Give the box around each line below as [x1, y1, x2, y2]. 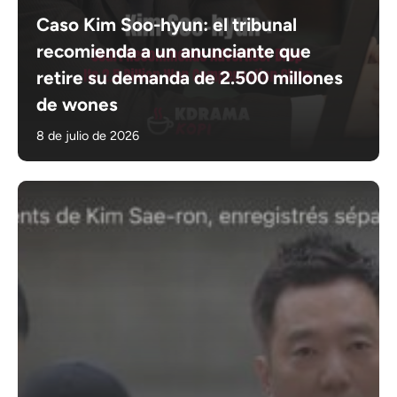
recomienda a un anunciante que [36, 40, 312, 63]
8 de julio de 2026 [36, 128, 140, 144]
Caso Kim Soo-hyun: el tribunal [36, 13, 298, 36]
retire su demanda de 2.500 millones [36, 66, 344, 90]
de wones [36, 93, 119, 116]
